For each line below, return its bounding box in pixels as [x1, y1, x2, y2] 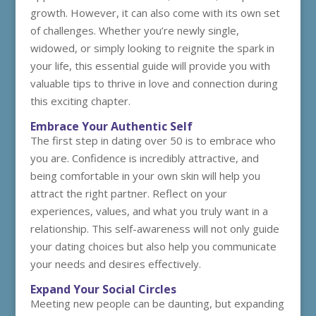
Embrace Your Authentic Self [30, 119, 193, 134]
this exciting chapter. [30, 94, 130, 108]
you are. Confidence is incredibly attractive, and [30, 151, 259, 165]
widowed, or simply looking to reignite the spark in [30, 41, 274, 55]
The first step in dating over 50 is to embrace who [30, 133, 276, 147]
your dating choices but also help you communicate [30, 239, 276, 253]
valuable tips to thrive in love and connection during [30, 76, 278, 90]
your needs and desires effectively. [30, 257, 201, 271]
